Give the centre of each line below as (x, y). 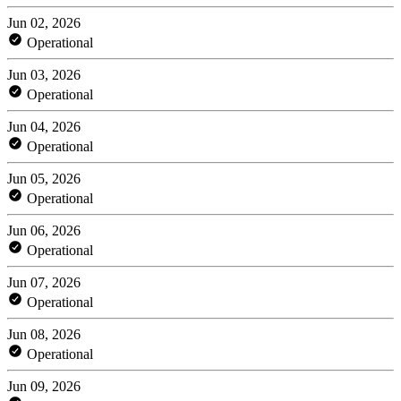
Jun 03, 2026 (44, 74)
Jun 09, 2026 (44, 386)
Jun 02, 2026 (44, 22)
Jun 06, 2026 (44, 230)
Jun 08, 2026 (44, 334)
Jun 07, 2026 (44, 282)
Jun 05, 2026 (44, 178)
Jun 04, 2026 (44, 126)
